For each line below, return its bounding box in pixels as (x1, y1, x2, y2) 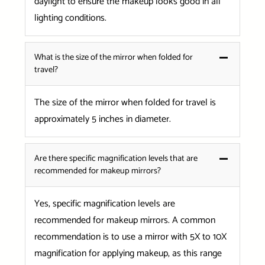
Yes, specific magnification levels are (34, 196, 175, 212)
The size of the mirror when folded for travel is (34, 95, 216, 111)
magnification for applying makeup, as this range (34, 245, 222, 262)
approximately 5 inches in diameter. (34, 111, 171, 128)
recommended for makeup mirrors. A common (34, 212, 215, 229)
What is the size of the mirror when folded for (34, 50, 193, 65)
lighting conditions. (34, 10, 106, 27)
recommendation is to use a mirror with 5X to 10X (34, 229, 227, 245)
